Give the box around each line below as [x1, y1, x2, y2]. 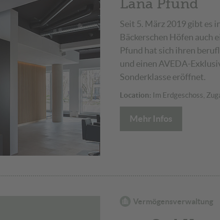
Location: [120, 90, 151, 99]
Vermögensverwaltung [133, 196, 213, 206]
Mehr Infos [130, 113, 172, 124]
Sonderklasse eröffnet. [120, 71, 206, 82]
